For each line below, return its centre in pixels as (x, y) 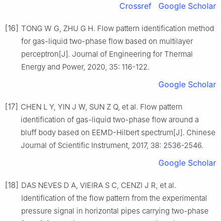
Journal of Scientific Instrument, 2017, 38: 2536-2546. (112, 145)
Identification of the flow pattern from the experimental (114, 198)
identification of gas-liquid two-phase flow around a (110, 119)
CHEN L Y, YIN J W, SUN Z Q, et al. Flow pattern (102, 107)
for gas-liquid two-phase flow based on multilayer (107, 41)
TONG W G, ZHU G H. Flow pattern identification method (118, 28)
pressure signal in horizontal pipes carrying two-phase (115, 211)
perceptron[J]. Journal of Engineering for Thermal (107, 54)
